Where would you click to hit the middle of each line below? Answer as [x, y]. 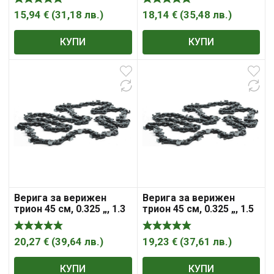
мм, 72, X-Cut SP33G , [63, 220]
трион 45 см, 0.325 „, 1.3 [70, 209]
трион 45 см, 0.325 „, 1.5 [198, 209]
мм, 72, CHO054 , [181, 220]
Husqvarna [39, 231]
